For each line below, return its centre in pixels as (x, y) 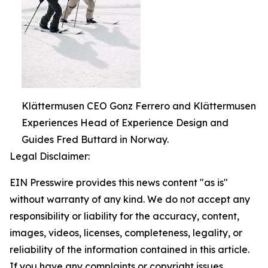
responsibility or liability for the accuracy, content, (124, 216)
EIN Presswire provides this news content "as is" (119, 182)
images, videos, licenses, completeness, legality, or (126, 233)
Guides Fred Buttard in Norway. (95, 139)
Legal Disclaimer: (50, 156)
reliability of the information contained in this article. (130, 249)
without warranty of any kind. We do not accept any (130, 199)
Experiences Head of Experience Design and (125, 123)
